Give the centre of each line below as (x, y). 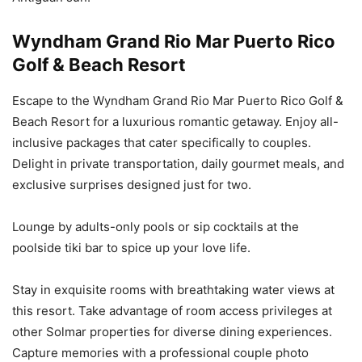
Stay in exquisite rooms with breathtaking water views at (173, 289)
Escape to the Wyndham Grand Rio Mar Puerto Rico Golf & (178, 100)
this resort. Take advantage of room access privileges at (172, 310)
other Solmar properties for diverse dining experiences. (172, 331)
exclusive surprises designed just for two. (132, 184)
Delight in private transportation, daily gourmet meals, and (178, 163)
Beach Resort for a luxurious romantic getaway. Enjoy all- (175, 121)
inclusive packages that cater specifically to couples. (162, 142)
